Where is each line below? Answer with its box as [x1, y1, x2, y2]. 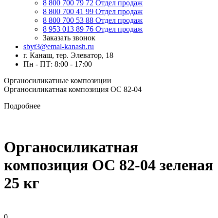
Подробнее [4, 102, 40, 110]
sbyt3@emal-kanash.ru [23, 42, 94, 51]
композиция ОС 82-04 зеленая [4, 156, 213, 174]
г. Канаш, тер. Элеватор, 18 [23, 51, 113, 59]
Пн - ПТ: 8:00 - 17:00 [23, 60, 92, 68]
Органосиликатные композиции [4, 76, 111, 85]
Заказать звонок [43, 34, 95, 42]
